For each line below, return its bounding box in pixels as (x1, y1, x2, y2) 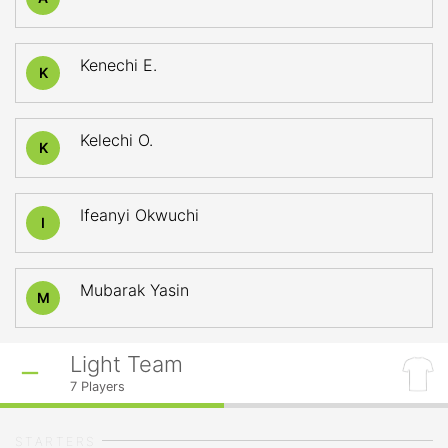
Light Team (70, 351, 183, 377)
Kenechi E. (80, 55, 157, 75)
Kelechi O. (80, 130, 153, 150)
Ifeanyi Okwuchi (80, 205, 199, 225)
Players (77, 379, 125, 394)
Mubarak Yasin (80, 280, 189, 300)
